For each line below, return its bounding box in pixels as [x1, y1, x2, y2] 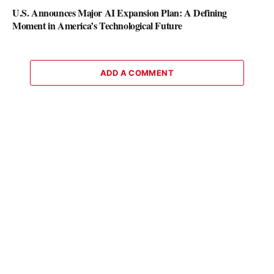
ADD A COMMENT [100, 67, 174, 78]
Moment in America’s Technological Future [12, 18, 183, 32]
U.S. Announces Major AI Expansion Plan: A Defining [12, 5, 228, 20]
